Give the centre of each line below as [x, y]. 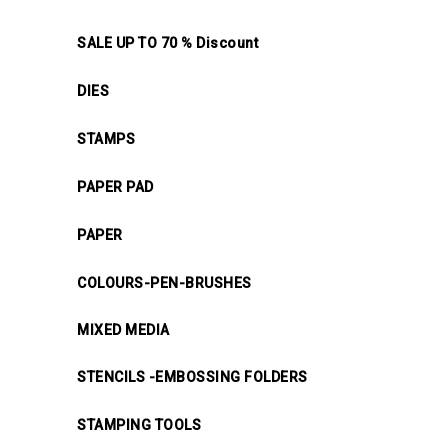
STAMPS [106, 138]
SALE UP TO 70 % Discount [167, 42]
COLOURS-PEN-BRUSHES [164, 282]
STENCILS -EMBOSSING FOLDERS [192, 376]
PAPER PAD [115, 186]
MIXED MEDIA [123, 329]
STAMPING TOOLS [139, 424]
